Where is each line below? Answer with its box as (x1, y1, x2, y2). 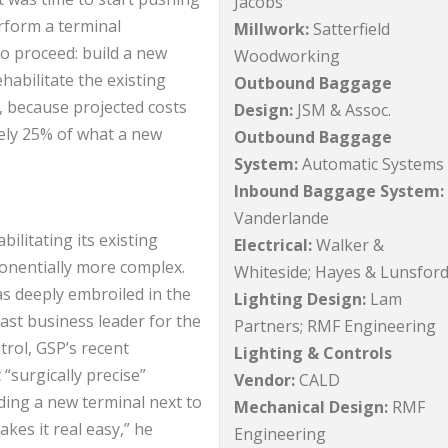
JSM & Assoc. (293, 99, 392, 122)
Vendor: (234, 369, 296, 392)
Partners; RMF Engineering (234, 315, 437, 338)
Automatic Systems (298, 153, 445, 176)
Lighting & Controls (234, 342, 393, 365)
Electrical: (234, 234, 313, 257)
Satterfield (309, 18, 391, 41)
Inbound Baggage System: (234, 180, 445, 203)
